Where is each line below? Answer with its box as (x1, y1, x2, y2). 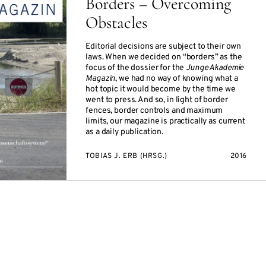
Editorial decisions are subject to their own (85, 42, 242, 52)
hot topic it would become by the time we (85, 84, 236, 94)
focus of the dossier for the (85, 63, 186, 73)
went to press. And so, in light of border (85, 95, 228, 105)
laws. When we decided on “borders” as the (85, 52, 242, 62)
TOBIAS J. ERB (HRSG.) (85, 151, 167, 161)
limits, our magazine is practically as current (85, 116, 245, 126)
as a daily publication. (85, 127, 164, 137)
